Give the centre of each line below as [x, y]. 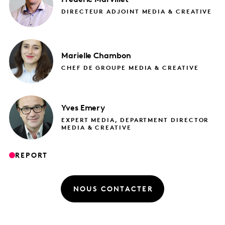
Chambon [112, 56]
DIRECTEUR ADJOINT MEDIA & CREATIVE [137, 12]
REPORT [32, 156]
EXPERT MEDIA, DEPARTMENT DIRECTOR [135, 121]
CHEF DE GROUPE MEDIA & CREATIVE [130, 68]
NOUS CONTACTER [113, 189]
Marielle [77, 56]
